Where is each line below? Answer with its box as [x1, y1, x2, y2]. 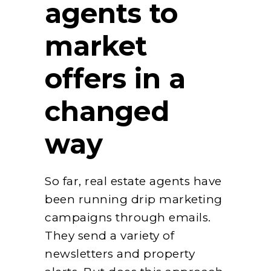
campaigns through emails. [45, 210, 211, 224]
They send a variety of [45, 228, 174, 243]
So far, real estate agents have [45, 174, 222, 188]
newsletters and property [45, 246, 195, 261]
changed [45, 94, 169, 128]
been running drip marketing [45, 192, 223, 206]
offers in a [45, 61, 186, 95]
